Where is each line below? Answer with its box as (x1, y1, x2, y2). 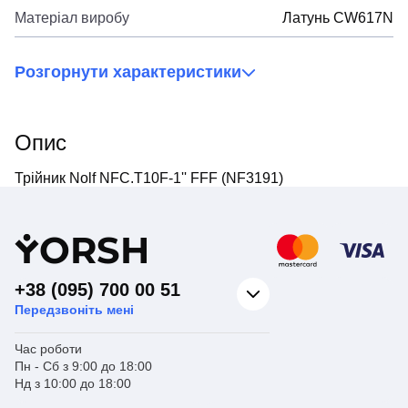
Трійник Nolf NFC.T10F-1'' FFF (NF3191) (15, 169, 283, 186)
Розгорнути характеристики (15, 63, 241, 82)
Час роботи (15, 341, 82, 356)
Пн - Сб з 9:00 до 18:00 (15, 358, 152, 373)
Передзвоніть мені (15, 301, 134, 317)
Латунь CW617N (282, 10, 393, 26)
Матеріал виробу (15, 10, 129, 26)
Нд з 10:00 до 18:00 (15, 375, 131, 391)
